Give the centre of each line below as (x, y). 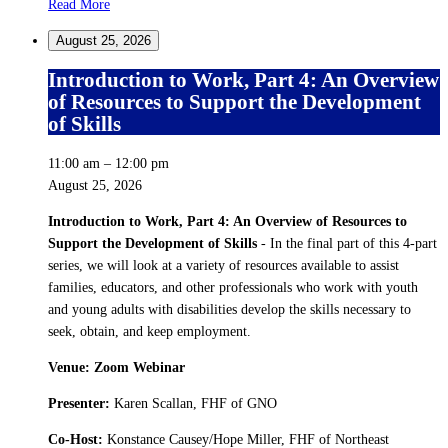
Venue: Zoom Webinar (116, 367)
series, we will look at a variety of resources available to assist (223, 265)
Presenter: (79, 403)
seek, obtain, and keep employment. (149, 331)
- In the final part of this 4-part (349, 243)
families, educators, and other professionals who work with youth (233, 287)
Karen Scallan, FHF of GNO (193, 403)
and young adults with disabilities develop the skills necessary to (229, 309)
